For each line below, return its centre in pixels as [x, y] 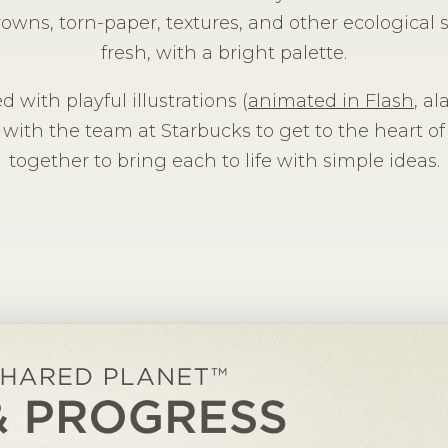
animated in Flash [331, 101]
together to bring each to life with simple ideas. [224, 161]
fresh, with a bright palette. [224, 53]
